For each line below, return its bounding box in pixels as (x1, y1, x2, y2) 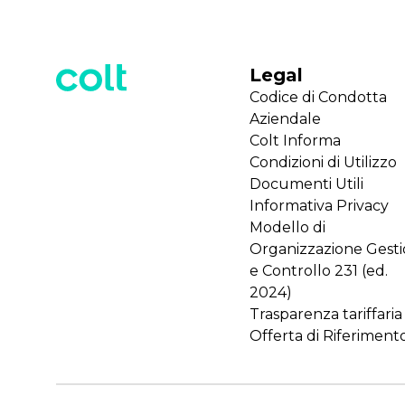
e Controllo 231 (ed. (249, 262, 388, 280)
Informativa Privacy (249, 197, 389, 215)
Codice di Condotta (249, 89, 387, 107)
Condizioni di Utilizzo (249, 154, 397, 172)
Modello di (249, 219, 325, 237)
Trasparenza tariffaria (249, 306, 402, 324)
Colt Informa (249, 132, 341, 150)
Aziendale (249, 110, 321, 128)
